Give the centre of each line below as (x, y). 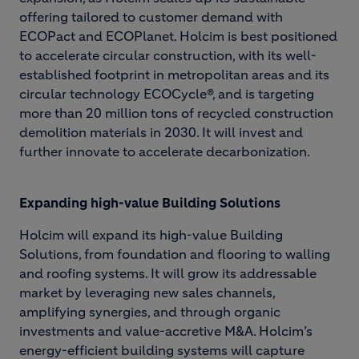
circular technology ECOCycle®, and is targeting (167, 94)
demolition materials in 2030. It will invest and (161, 132)
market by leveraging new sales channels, (147, 292)
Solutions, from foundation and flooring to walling (175, 254)
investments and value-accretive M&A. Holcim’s (166, 331)
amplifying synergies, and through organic (150, 312)
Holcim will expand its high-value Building (151, 235)
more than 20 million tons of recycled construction (176, 113)
